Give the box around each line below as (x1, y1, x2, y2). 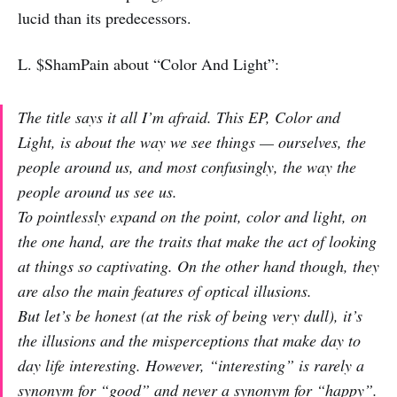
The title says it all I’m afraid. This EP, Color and (18, 105, 340, 128)
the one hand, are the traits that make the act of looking (18, 230, 377, 252)
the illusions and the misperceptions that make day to (18, 329, 361, 351)
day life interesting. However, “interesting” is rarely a (18, 354, 364, 376)
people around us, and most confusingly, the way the (18, 155, 356, 177)
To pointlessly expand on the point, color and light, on (18, 205, 367, 227)
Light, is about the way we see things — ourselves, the (18, 130, 366, 152)
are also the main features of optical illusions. (18, 279, 312, 301)
